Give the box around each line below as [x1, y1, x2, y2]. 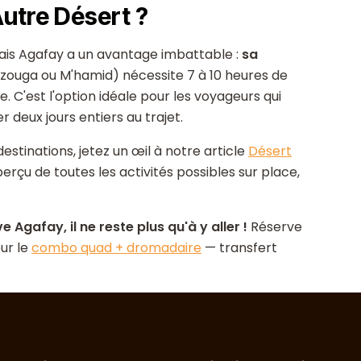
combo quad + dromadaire [31, 239, 201, 257]
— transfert [201, 239, 277, 257]
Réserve [247, 218, 302, 236]
